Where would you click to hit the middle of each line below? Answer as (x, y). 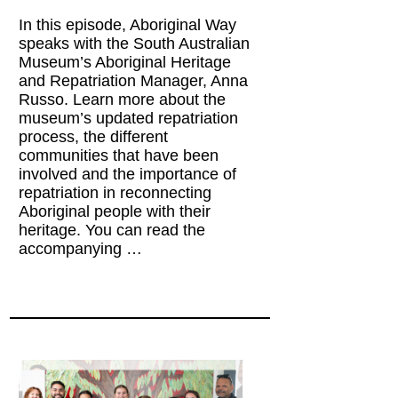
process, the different (94, 136)
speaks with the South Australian (135, 43)
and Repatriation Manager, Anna (134, 80)
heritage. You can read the (112, 230)
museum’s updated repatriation (129, 118)
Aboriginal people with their (115, 211)
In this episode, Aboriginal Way (128, 24)
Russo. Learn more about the (123, 99)
